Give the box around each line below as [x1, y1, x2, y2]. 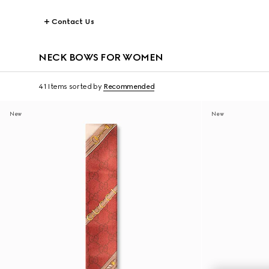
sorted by [68, 82, 102, 91]
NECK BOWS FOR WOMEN [38, 52, 163, 63]
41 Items [38, 82, 68, 91]
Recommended [103, 82, 155, 91]
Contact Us [52, 17, 94, 26]
